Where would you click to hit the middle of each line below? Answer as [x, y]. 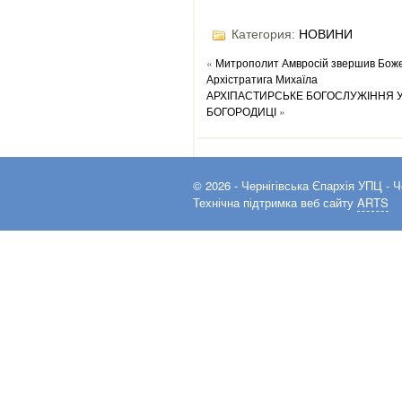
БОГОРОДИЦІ [241, 110]
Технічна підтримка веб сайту [275, 202]
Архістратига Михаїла [262, 78]
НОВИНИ [326, 34]
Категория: [263, 34]
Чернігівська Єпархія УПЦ [312, 185]
